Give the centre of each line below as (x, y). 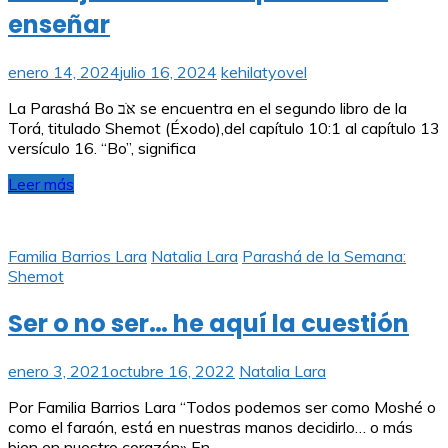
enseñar (59, 25)
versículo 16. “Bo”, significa (102, 148)
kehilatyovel (264, 72)
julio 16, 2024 (168, 72)
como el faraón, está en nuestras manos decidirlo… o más (210, 427)
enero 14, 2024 (64, 72)
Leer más (41, 184)
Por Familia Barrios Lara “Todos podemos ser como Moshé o (222, 407)
